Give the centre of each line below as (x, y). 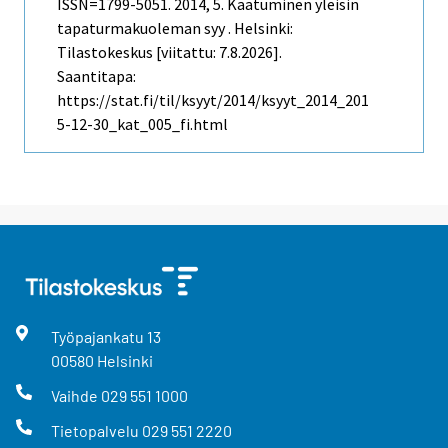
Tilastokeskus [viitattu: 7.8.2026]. (169, 51)
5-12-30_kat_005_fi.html (142, 123)
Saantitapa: (96, 75)
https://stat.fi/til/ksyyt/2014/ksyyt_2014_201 (213, 99)
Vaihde (75, 395)
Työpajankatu (98, 336)
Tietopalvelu (96, 431)
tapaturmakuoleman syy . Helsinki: (175, 27)
